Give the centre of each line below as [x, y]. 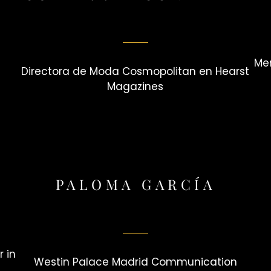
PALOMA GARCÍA [135, 184]
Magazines [135, 87]
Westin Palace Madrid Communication [135, 262]
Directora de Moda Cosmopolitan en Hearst [135, 72]
